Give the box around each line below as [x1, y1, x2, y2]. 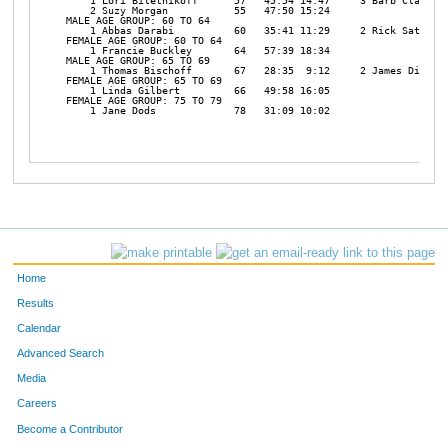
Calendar [17, 321, 62, 334]
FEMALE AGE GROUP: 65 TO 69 [65, 74, 222, 86]
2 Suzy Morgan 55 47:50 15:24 [65, 4, 336, 16]
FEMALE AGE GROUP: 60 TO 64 [65, 34, 222, 46]
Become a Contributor [17, 422, 124, 435]
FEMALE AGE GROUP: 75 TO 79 [65, 94, 222, 106]
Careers [17, 397, 58, 410]
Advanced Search [17, 347, 105, 360]
